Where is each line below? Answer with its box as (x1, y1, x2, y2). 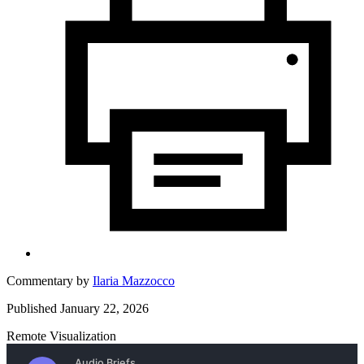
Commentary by (6, 273, 93, 288)
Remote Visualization (6, 328, 116, 343)
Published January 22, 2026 (6, 301, 149, 315)
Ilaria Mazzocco (93, 273, 175, 288)
